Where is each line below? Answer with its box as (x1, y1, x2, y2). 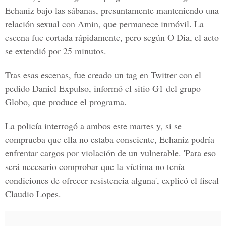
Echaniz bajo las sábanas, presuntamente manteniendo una (5, 4, 219, 16)
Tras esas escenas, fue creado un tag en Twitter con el (5, 69, 201, 81)
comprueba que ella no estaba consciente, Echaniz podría (5, 133, 214, 145)
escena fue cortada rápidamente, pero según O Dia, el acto (5, 31, 219, 43)
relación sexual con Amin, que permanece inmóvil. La (5, 18, 204, 30)
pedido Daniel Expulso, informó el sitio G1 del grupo (5, 82, 201, 94)
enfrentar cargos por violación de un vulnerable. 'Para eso (5, 147, 216, 159)
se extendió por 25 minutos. (5, 45, 106, 57)
